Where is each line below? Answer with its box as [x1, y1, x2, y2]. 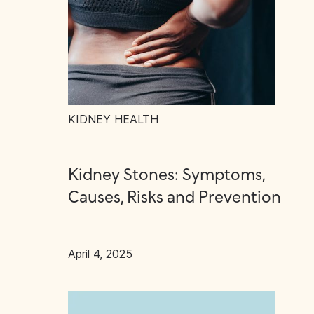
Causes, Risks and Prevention [68, 189, 281, 207]
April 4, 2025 [68, 247, 132, 261]
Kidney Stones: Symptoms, [68, 167, 265, 184]
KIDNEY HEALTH [68, 112, 158, 126]
